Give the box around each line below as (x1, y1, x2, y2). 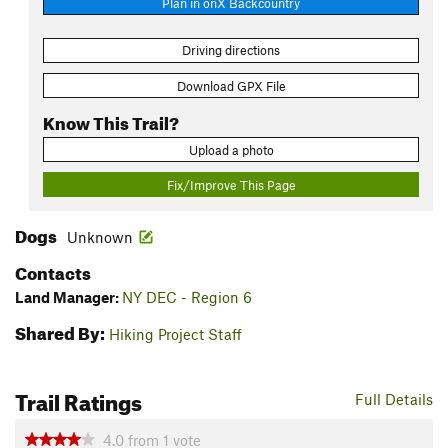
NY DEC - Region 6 (122, 288, 252, 307)
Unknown (67, 228, 133, 247)
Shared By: (15, 317, 105, 345)
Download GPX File (176, 77, 286, 94)
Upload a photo (188, 141, 274, 158)
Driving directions (182, 42, 280, 59)
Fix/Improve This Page (166, 176, 296, 193)
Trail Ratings (15, 381, 142, 417)
